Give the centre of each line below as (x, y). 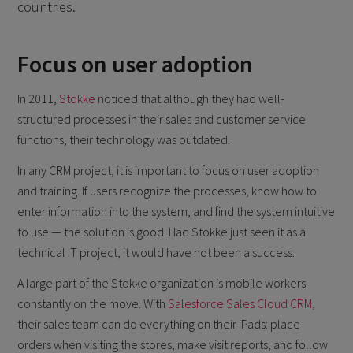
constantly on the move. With (93, 303)
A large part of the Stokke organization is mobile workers (162, 282)
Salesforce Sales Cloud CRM (240, 303)
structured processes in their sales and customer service (162, 119)
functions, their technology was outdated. (124, 140)
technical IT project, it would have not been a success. (156, 252)
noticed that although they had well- (190, 99)
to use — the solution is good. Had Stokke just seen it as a (162, 231)
